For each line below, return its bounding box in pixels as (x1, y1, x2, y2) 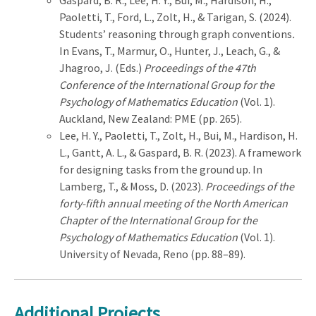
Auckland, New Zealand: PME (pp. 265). (59, 111, 242, 126)
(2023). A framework (205, 145, 301, 159)
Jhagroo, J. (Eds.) (59, 60, 144, 75)
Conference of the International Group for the (59, 77, 274, 92)
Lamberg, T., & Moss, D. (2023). (59, 178, 205, 193)
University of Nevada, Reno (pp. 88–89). (59, 246, 245, 261)
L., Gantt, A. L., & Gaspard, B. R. (59, 145, 203, 159)
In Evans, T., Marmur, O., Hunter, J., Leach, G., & (59, 43, 280, 58)
